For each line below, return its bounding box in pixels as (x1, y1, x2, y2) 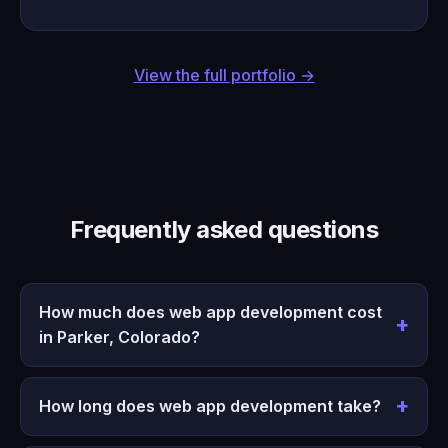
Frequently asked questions (69, 215, 379, 245)
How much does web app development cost (38, 302, 382, 323)
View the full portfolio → (133, 65, 315, 86)
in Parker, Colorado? (38, 327, 200, 348)
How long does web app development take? (38, 395, 381, 416)
